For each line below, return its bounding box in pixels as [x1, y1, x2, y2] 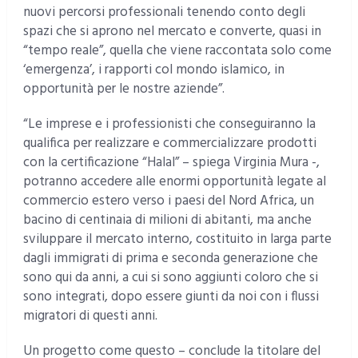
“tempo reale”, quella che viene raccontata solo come [22, 40, 332, 62]
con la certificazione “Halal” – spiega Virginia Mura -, [22, 152, 320, 174]
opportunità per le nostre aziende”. [22, 78, 225, 101]
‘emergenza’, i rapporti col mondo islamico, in [22, 59, 284, 82]
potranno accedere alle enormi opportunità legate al [22, 171, 326, 193]
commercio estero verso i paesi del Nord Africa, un [22, 190, 314, 213]
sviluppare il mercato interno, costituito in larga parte [22, 229, 332, 251]
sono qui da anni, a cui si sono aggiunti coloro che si [22, 267, 318, 289]
